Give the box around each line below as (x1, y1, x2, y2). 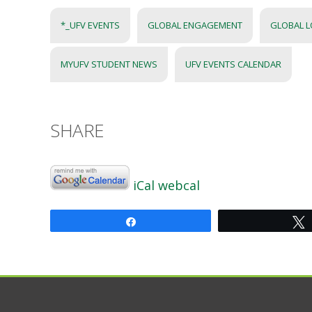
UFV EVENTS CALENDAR (185, 58, 281, 70)
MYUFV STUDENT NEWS (61, 58, 157, 70)
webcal (158, 177, 200, 194)
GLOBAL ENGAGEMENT (148, 19, 242, 31)
